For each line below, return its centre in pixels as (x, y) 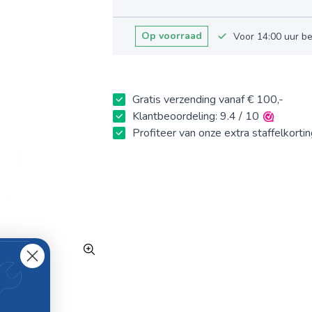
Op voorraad (172, 36)
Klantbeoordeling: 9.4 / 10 (196, 117)
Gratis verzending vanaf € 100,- (208, 100)
